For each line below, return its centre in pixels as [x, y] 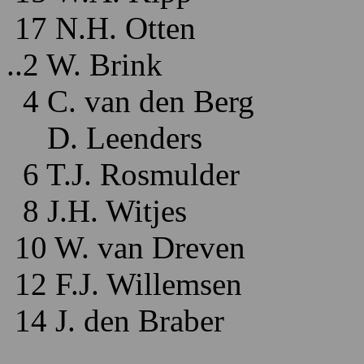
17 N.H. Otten [101, 28]
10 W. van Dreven [126, 247]
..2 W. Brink [84, 65]
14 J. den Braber [115, 321]
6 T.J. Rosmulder [123, 174]
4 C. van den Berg [130, 101]
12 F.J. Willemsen [124, 284]
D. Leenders [104, 138]
